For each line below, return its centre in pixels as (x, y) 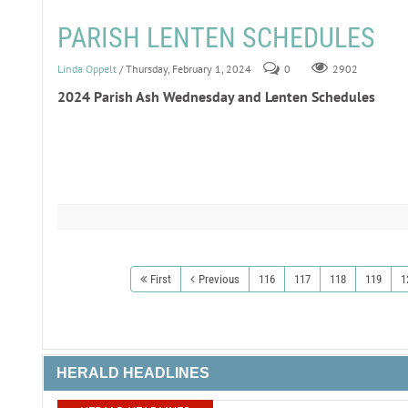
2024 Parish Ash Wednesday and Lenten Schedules (216, 97)
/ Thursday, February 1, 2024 (185, 69)
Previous (219, 279)
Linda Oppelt (87, 69)
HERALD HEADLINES (133, 373)
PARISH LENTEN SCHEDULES (216, 38)
